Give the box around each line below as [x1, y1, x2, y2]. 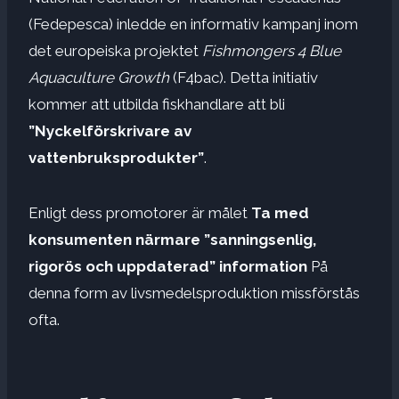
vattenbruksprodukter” [28, 148, 204, 167]
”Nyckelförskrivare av [28, 121, 191, 140]
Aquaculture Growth [28, 68, 169, 86]
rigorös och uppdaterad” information [28, 256, 307, 275]
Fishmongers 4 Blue [202, 41, 341, 60]
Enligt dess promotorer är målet [28, 203, 248, 222]
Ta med [248, 203, 309, 222]
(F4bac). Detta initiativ [169, 68, 318, 86]
